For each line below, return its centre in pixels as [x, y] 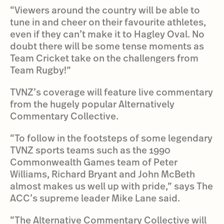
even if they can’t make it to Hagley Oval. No [107, 34]
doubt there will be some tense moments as [107, 46]
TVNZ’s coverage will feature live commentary [111, 92]
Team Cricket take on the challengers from [104, 58]
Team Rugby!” [40, 70]
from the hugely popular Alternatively [92, 104]
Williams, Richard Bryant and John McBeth [102, 174]
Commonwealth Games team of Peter [94, 162]
